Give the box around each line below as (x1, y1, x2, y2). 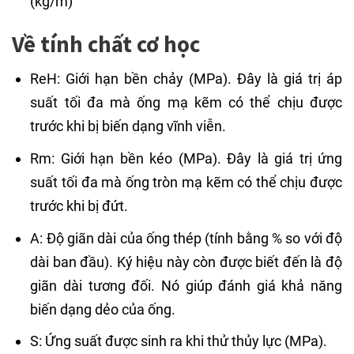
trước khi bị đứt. (30, 197, 129, 214)
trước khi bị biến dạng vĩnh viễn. (30, 117, 227, 134)
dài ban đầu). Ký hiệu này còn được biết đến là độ (30, 253, 342, 270)
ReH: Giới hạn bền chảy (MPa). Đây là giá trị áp (30, 70, 342, 87)
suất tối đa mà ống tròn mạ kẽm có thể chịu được (30, 173, 342, 190)
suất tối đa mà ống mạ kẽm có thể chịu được (30, 93, 342, 111)
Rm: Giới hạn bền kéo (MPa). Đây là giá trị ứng (30, 149, 342, 167)
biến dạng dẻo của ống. (30, 300, 176, 318)
